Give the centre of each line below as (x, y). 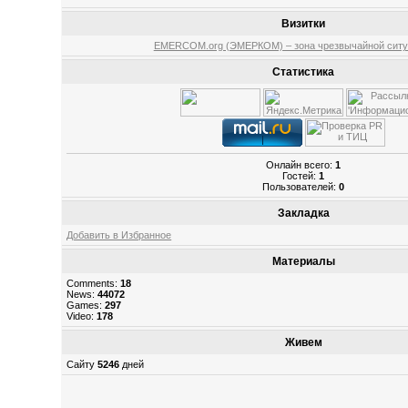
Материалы (303, 261)
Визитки (304, 24)
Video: (82, 316)
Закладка (303, 213)
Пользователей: (301, 186)
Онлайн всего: (301, 164)
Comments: (94, 283)
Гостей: (301, 175)
